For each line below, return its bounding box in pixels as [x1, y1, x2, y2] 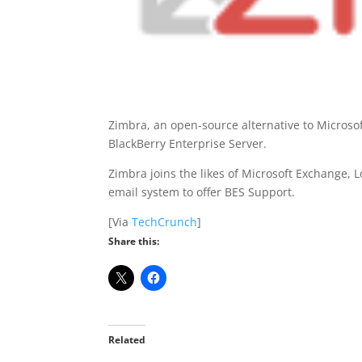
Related [108, 332, 146, 347]
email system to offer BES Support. [108, 183, 296, 200]
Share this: [108, 234, 160, 248]
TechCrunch [132, 213, 198, 229]
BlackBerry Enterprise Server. [108, 135, 267, 151]
